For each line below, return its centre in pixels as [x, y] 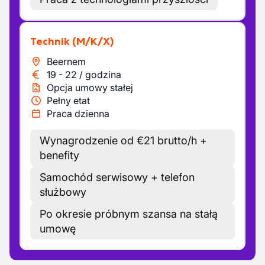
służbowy [63, 192]
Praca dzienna [78, 114]
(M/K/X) [93, 41]
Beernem [66, 62]
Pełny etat [68, 101]
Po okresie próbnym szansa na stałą [129, 214]
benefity [59, 155]
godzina [103, 75]
